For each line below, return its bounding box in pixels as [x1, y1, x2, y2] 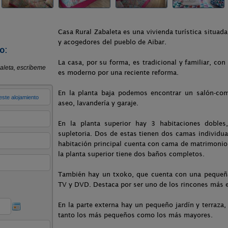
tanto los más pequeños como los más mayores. [58, 211, 213, 219]
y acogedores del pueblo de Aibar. [58, 38, 166, 46]
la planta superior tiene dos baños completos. [58, 150, 205, 158]
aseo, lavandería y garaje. [58, 99, 138, 107]
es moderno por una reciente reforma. [58, 69, 179, 76]
